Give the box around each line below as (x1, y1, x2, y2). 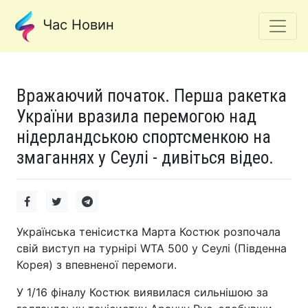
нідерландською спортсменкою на (16, 126, 271, 147)
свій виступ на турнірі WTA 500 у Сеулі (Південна (16, 241, 287, 255)
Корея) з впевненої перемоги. (16, 258, 177, 272)
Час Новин (38, 16, 114, 34)
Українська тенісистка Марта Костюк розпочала (16, 225, 280, 239)
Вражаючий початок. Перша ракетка (16, 85, 287, 106)
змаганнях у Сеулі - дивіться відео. (16, 147, 274, 168)
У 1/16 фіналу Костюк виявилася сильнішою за (16, 285, 268, 299)
